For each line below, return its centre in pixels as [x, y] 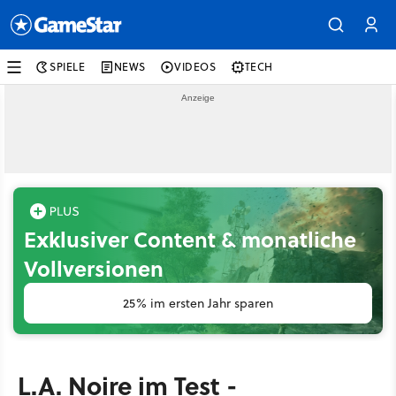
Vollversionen [94, 268]
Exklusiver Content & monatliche [190, 239]
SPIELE [68, 67]
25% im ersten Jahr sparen [198, 303]
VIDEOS [195, 67]
